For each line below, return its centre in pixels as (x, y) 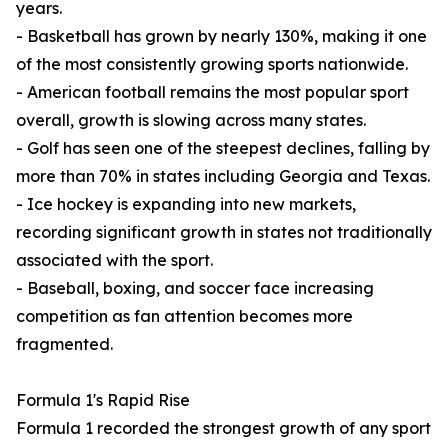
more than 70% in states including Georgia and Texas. (223, 176)
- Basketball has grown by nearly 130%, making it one (221, 36)
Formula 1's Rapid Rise (103, 400)
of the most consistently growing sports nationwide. (212, 64)
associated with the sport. (114, 260)
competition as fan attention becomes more (184, 316)
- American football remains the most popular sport (212, 92)
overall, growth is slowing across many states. (191, 120)
